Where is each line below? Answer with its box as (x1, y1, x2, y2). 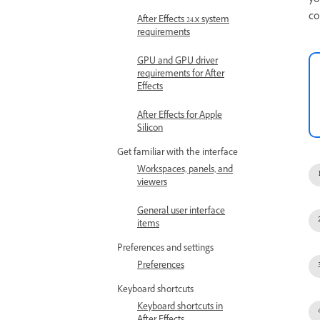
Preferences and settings (117, 242, 214, 256)
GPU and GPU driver (137, 55, 218, 69)
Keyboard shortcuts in (137, 301, 223, 315)
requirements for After (137, 68, 224, 82)
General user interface (137, 205, 225, 219)
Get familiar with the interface (117, 146, 238, 161)
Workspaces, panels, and (137, 164, 233, 178)
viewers (137, 176, 167, 191)
